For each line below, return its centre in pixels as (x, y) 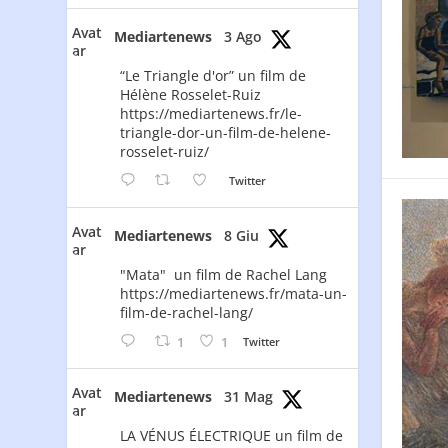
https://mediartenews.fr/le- (211, 114)
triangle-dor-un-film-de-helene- (226, 133)
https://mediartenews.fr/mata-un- (234, 294)
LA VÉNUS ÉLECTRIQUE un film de (232, 436)
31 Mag (249, 397)
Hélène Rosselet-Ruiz (191, 95)
